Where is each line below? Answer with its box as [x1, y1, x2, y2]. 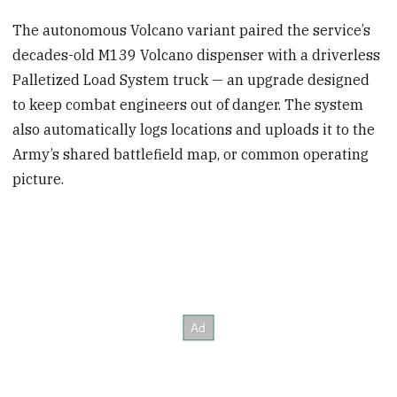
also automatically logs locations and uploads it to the [12, 121, 376, 139]
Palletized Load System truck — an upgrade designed [12, 71, 370, 90]
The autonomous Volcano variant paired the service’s [12, 21, 371, 40]
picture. [12, 170, 65, 189]
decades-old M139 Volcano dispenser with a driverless [12, 46, 381, 65]
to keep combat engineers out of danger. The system [12, 96, 364, 114]
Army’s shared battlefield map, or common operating [12, 145, 370, 164]
